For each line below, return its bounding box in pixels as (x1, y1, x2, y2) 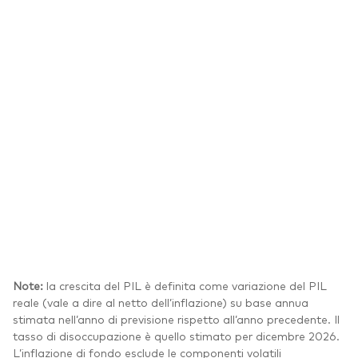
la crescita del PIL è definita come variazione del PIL (46, 278, 327, 293)
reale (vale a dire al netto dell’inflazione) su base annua (13, 295, 308, 310)
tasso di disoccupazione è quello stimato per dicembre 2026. (13, 328, 340, 344)
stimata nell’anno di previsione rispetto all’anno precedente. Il (13, 312, 340, 327)
